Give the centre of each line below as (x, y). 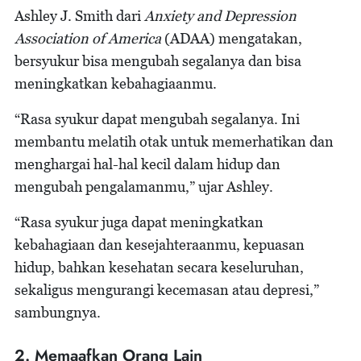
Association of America (88, 38)
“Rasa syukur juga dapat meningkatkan (139, 222)
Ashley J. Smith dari (78, 16)
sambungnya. (58, 312)
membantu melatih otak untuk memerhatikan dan (174, 141)
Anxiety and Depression (219, 16)
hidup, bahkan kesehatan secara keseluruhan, (159, 267)
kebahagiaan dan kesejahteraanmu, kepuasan (160, 245)
